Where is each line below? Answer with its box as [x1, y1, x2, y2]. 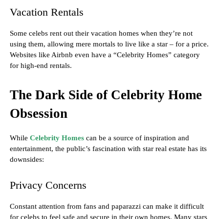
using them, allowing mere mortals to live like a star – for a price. [10, 40, 209, 48]
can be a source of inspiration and [84, 134, 189, 142]
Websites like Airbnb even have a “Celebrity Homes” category [10, 51, 200, 59]
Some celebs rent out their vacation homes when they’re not [10, 29, 193, 38]
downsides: [10, 155, 44, 164]
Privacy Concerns [10, 179, 87, 192]
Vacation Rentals [10, 6, 84, 19]
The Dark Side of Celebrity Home [10, 88, 202, 103]
